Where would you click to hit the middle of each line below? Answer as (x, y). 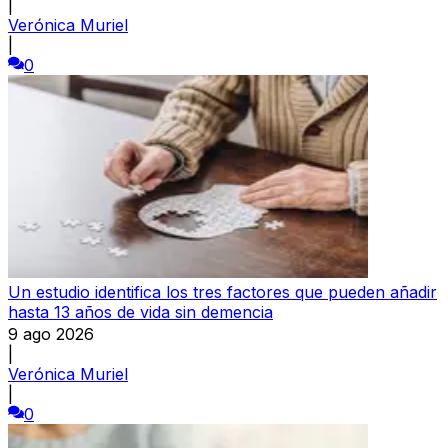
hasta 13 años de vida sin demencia (140, 311)
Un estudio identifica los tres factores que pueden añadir (222, 291)
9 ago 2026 (51, 333)
